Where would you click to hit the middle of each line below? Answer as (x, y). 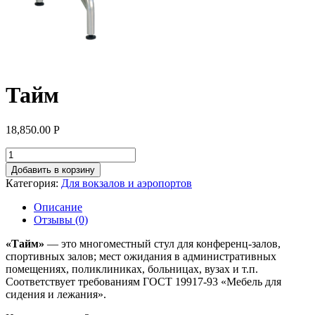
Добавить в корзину (53, 169)
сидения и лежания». (56, 294)
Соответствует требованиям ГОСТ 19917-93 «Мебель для (143, 281)
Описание (58, 207)
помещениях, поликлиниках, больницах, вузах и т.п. (132, 269)
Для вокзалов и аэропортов (127, 183)
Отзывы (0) (61, 219)
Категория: (33, 183)
